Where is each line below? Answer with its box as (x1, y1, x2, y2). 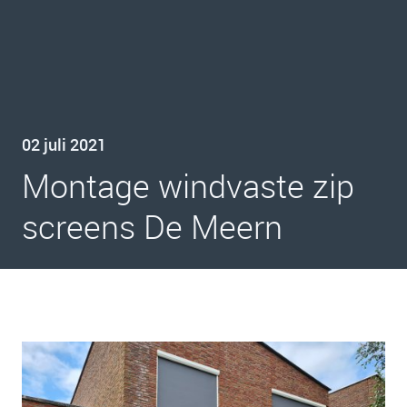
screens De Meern (22, 204, 283, 248)
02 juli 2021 (22, 134, 106, 155)
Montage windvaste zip (22, 164, 354, 207)
